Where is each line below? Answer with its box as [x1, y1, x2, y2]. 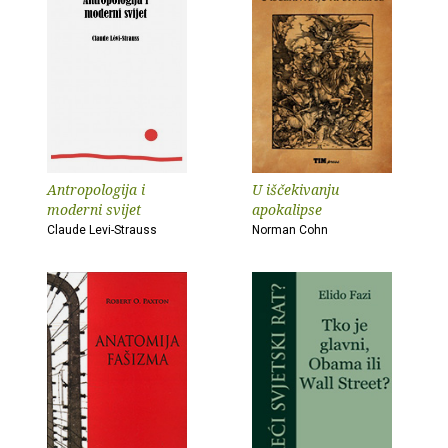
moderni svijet [47, 200, 141, 219]
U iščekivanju [252, 180, 339, 199]
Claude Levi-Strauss [47, 223, 157, 237]
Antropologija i [47, 180, 145, 199]
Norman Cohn [252, 223, 328, 237]
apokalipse [252, 200, 322, 219]
